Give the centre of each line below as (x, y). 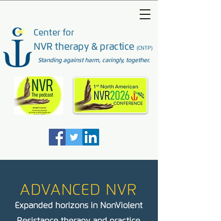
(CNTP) (144, 48)
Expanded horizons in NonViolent (78, 205)
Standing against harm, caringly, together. (94, 60)
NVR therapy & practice (85, 46)
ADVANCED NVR (78, 190)
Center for (55, 33)
